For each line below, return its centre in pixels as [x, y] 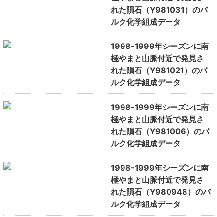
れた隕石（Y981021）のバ [159, 70]
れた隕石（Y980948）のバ [161, 192]
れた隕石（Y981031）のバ [159, 9]
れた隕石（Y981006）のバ [160, 131]
